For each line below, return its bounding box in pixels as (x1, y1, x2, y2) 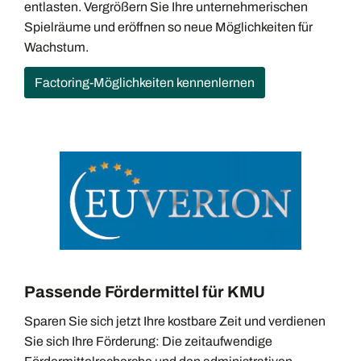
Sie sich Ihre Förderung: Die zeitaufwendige (24, 334, 272, 348)
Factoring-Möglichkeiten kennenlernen (35, 76, 255, 90)
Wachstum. (24, 39, 89, 54)
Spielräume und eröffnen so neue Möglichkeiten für (24, 19, 313, 34)
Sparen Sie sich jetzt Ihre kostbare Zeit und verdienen (24, 313, 326, 328)
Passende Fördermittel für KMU (24, 282, 265, 301)
